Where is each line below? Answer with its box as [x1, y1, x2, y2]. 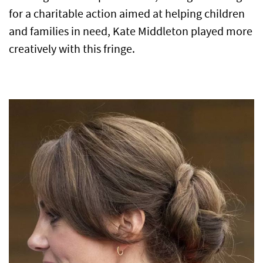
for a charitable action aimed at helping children [9, 6, 245, 22]
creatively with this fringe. [9, 42, 135, 57]
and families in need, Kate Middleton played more [9, 24, 252, 39]
